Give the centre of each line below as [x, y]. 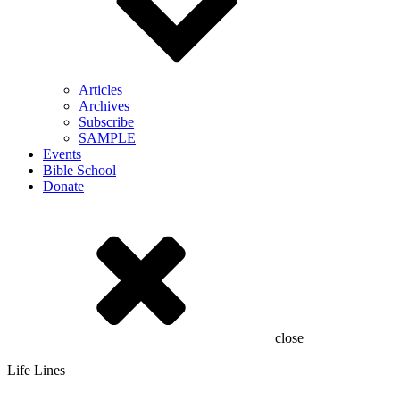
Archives [104, 106]
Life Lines [36, 370]
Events [62, 154]
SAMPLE [107, 138]
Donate [63, 186]
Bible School [79, 170]
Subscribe [106, 122]
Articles [100, 90]
